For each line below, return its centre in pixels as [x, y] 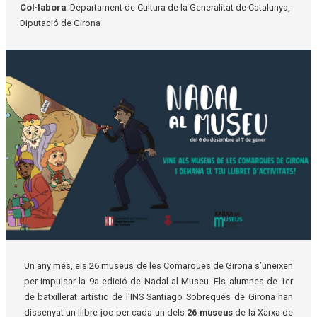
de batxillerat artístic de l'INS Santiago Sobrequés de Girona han [158, 296]
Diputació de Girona [60, 23]
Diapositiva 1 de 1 [41, 247]
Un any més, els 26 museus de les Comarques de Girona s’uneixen [158, 265]
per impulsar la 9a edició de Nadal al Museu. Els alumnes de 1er [158, 281]
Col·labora [43, 8]
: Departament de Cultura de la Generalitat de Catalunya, [178, 8]
